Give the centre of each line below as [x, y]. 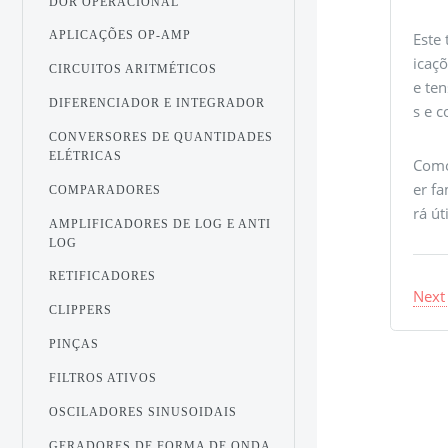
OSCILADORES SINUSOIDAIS [143, 411]
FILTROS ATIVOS [103, 377]
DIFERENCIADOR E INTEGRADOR [157, 103]
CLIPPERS [81, 310]
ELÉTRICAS [86, 155]
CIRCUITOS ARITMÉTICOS [133, 69]
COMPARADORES [105, 189]
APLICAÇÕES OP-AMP [120, 35]
